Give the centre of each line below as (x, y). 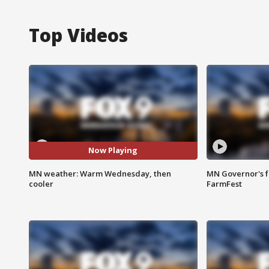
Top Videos (78, 35)
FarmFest (224, 183)
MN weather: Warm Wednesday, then (100, 173)
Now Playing (113, 150)
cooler (41, 183)
